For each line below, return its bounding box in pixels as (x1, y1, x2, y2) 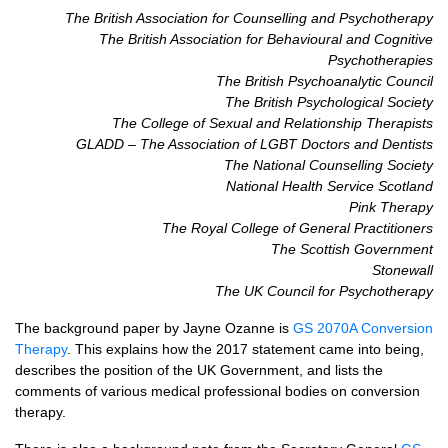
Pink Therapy (349, 199, 433, 215)
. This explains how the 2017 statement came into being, (67, 341, 424, 357)
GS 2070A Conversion (293, 320, 433, 336)
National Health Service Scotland (226, 178, 433, 194)
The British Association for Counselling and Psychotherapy (65, 10, 433, 26)
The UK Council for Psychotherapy (215, 283, 433, 299)
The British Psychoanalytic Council (216, 73, 433, 89)
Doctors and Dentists (297, 136, 433, 152)
